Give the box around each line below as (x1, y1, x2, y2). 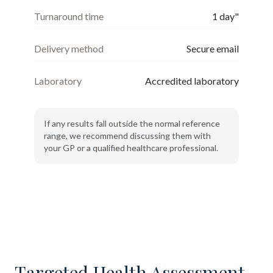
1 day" (212, 10, 239, 22)
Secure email (186, 43, 239, 54)
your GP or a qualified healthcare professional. (44, 143, 218, 153)
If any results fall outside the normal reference (44, 118, 220, 129)
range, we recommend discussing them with (44, 130, 211, 141)
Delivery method (34, 43, 104, 54)
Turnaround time (34, 10, 104, 22)
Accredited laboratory (145, 75, 239, 87)
